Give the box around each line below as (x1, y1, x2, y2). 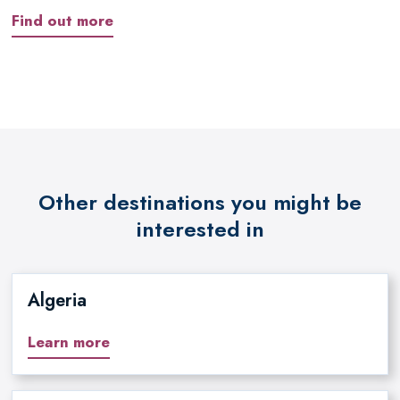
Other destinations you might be (38, 187, 362, 219)
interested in (136, 213, 264, 246)
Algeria (27, 287, 87, 314)
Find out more (11, 9, 113, 31)
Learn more (27, 330, 110, 353)
